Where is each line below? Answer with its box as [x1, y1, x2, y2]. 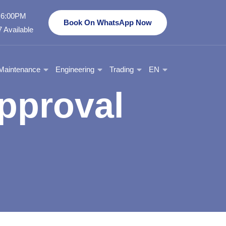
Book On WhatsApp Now [64, 18, 152, 27]
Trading [109, 65, 134, 74]
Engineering [55, 65, 94, 74]
